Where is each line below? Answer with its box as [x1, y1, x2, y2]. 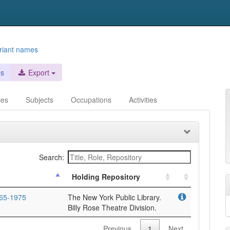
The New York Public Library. [68, 192, 161, 202]
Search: [39, 152, 64, 162]
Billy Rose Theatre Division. [68, 202, 157, 213]
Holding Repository [72, 171, 140, 182]
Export [26, 67, 49, 78]
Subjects [26, 94, 53, 105]
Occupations [71, 94, 111, 105]
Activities [129, 94, 157, 105]
